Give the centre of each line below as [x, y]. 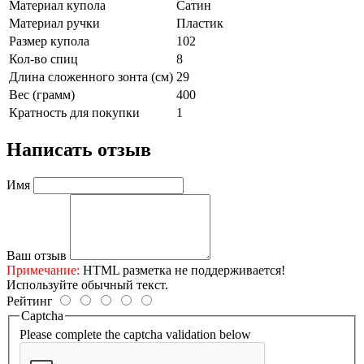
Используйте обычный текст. [87, 284]
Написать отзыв [79, 149]
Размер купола [49, 41]
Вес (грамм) [42, 94]
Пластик [200, 23]
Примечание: [43, 270]
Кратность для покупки [74, 112]
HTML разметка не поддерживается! [182, 270]
